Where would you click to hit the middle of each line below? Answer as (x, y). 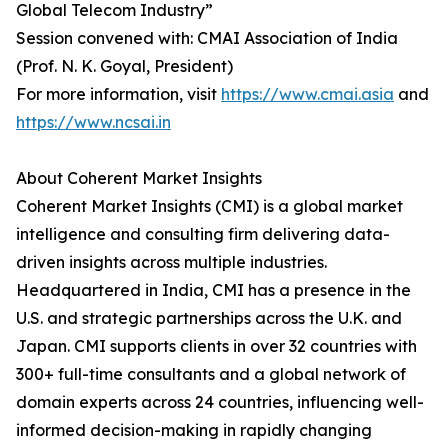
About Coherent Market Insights (139, 178)
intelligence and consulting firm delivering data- (203, 234)
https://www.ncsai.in (93, 122)
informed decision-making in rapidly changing (194, 430)
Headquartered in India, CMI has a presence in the (213, 290)
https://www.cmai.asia (307, 94)
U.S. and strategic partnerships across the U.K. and (209, 318)
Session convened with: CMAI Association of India (207, 38)
